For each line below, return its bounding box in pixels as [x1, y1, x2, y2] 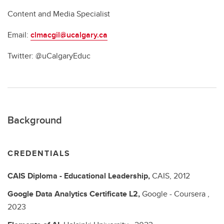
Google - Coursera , [142, 188, 209, 199]
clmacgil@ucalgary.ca [30, 29, 107, 40]
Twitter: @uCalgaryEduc [7, 50, 90, 61]
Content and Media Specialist [7, 8, 110, 19]
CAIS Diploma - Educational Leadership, [7, 170, 152, 181]
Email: [7, 29, 30, 40]
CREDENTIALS [7, 147, 70, 159]
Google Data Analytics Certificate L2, [7, 188, 142, 199]
